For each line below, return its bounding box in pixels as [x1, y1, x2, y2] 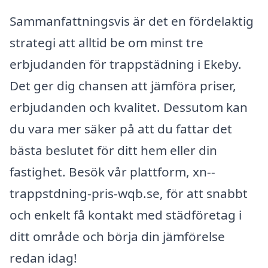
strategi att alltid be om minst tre [10, 34, 203, 51]
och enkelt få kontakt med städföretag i [10, 206, 242, 224]
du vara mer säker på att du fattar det [10, 120, 232, 138]
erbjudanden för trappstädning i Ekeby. [10, 56, 242, 73]
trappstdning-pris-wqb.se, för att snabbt [10, 185, 248, 202]
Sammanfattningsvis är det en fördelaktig [10, 13, 254, 30]
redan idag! [10, 249, 77, 267]
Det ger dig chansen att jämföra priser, [10, 77, 236, 95]
